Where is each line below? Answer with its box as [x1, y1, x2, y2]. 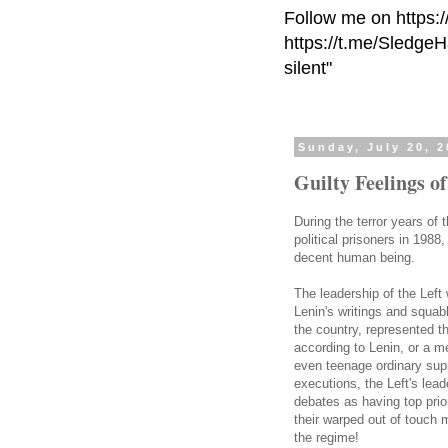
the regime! [294, 430, 359, 446]
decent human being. [294, 250, 415, 266]
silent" [284, 58, 332, 78]
